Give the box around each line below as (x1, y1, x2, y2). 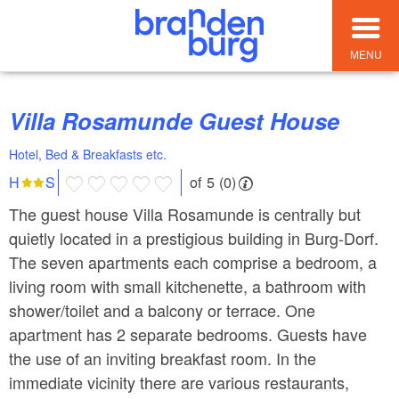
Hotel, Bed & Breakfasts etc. (9, 145, 167, 164)
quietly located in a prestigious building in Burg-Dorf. (9, 225, 379, 249)
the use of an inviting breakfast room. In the (9, 346, 316, 370)
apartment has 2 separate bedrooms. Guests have (9, 322, 367, 346)
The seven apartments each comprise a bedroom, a (9, 249, 377, 273)
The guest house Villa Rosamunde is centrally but (9, 201, 361, 225)
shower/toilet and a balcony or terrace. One (9, 297, 315, 322)
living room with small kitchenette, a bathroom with (9, 273, 366, 297)
